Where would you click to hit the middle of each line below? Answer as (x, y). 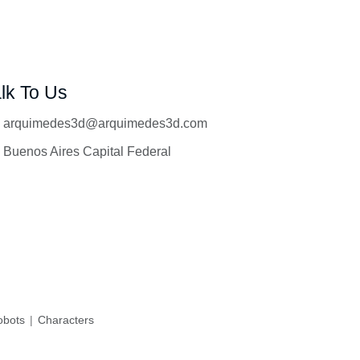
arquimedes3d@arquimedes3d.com (105, 124)
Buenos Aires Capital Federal (87, 152)
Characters (64, 320)
